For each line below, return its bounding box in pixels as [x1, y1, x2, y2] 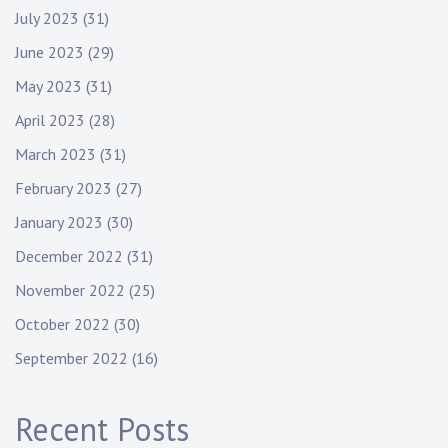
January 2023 [15, 212, 103, 233]
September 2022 [15, 348, 128, 369]
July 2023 [15, 8, 79, 29]
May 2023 [15, 76, 82, 97]
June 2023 [15, 42, 84, 63]
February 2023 [15, 178, 112, 199]
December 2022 [15, 246, 123, 267]
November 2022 [15, 280, 125, 301]
